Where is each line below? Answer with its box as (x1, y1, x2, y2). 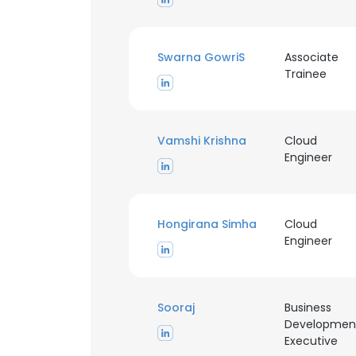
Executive (284, 333, 338, 349)
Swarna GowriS (157, 49, 245, 65)
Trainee (284, 66, 327, 82)
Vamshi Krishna (157, 133, 246, 149)
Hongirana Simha (157, 216, 257, 232)
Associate (284, 49, 339, 65)
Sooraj (157, 300, 195, 315)
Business (284, 300, 331, 315)
